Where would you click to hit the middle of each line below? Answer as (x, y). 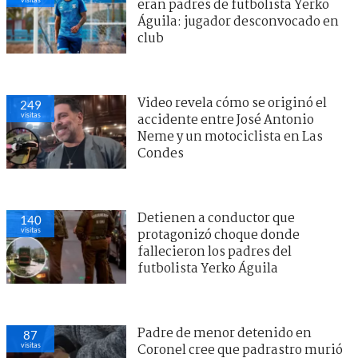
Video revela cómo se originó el (232, 103)
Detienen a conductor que (216, 218)
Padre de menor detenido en (225, 333)
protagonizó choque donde (219, 235)
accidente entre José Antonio (226, 120)
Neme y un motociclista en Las (230, 137)
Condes (161, 153)
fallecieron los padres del (215, 252)
